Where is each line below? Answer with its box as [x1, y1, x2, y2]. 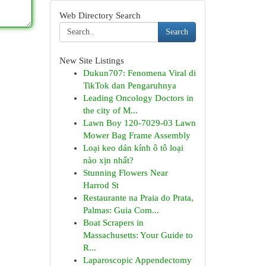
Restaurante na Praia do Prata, [83, 193, 194, 202]
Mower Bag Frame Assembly [83, 131, 191, 140]
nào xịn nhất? [83, 156, 134, 165]
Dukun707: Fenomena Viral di [83, 68, 196, 78]
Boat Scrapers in [83, 218, 144, 227]
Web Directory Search [59, 11, 141, 20]
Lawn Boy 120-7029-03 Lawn [83, 118, 196, 128]
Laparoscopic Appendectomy [83, 255, 192, 265]
